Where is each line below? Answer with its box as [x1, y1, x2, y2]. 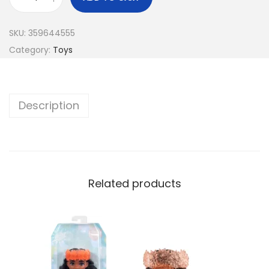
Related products [88, 176, 181, 191]
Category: [9, 44, 53, 56]
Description [19, 98, 79, 113]
